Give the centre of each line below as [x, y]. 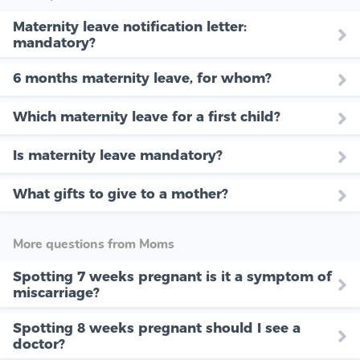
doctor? [39, 344]
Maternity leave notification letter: [130, 26]
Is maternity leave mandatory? [118, 155]
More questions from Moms [94, 244]
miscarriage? [56, 292]
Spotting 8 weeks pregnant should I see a [157, 327]
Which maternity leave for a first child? [147, 116]
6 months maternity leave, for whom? [142, 78]
